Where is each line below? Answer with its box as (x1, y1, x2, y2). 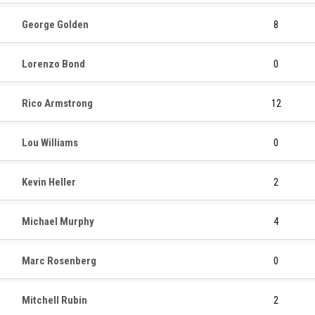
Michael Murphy (22, 214, 94, 228)
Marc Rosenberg (22, 254, 96, 267)
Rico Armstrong (22, 96, 93, 110)
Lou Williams (22, 136, 78, 149)
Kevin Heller (22, 175, 76, 188)
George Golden (22, 18, 89, 31)
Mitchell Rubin (22, 293, 87, 307)
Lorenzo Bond (22, 57, 85, 70)
